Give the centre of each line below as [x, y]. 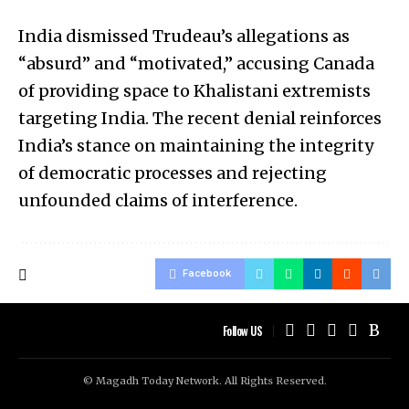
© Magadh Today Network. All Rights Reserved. [204, 381]
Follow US [242, 330]
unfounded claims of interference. [158, 201]
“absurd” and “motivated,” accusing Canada [196, 64]
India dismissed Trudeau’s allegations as [184, 37]
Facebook [207, 274]
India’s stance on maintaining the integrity [196, 146]
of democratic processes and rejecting [173, 173]
